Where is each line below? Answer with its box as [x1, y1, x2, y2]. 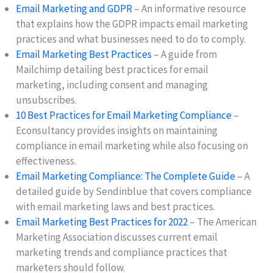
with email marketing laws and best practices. [16, 199, 216, 213]
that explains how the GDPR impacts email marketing [16, 16, 249, 30]
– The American [188, 214, 257, 229]
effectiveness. [16, 154, 77, 168]
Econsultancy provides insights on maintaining [16, 123, 218, 137]
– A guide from [152, 47, 218, 61]
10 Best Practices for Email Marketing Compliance [16, 108, 232, 122]
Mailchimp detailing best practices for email [16, 62, 209, 76]
